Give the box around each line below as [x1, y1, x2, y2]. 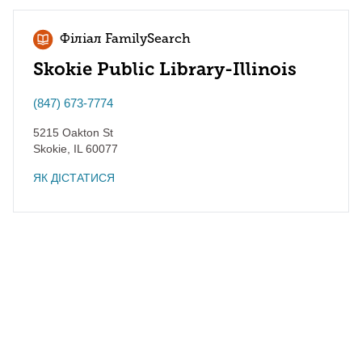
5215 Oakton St [33, 126, 113, 139]
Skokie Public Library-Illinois [33, 58, 297, 80]
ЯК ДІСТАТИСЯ [33, 171, 115, 184]
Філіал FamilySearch [60, 33, 191, 46]
